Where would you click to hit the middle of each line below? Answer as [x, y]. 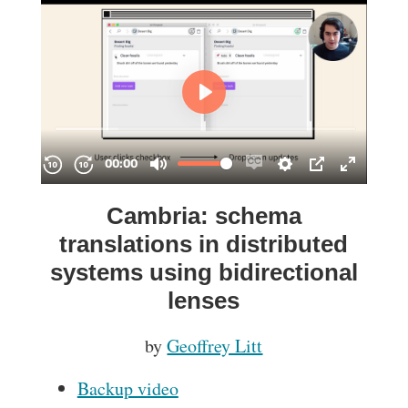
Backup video [127, 388]
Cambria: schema [204, 215]
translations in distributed [204, 244]
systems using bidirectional [204, 272]
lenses [204, 300]
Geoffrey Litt [215, 345]
